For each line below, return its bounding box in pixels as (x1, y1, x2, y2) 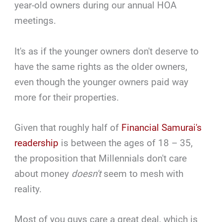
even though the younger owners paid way (14, 76, 189, 88)
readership (14, 137, 59, 149)
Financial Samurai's (121, 122, 202, 134)
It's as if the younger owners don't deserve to (14, 45, 199, 57)
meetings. (14, 15, 56, 27)
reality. (14, 183, 45, 195)
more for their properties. (14, 91, 119, 103)
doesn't (71, 168, 104, 180)
